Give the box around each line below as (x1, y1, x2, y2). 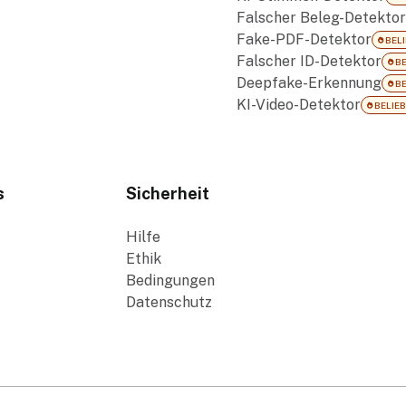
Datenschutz (126, 294, 213, 311)
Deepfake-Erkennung (236, 74, 382, 92)
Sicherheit (126, 184, 210, 203)
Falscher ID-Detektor (236, 53, 382, 70)
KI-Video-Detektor (236, 96, 361, 113)
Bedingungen (126, 272, 216, 289)
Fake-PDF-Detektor (236, 31, 372, 48)
